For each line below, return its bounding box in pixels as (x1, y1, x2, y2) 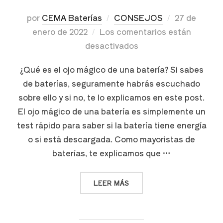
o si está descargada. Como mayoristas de (28, 132, 195, 145)
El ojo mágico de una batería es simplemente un (17, 105, 206, 117)
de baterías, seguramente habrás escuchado (23, 77, 200, 89)
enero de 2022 (32, 25, 88, 37)
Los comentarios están (99, 25, 191, 37)
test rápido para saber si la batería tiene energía (16, 118, 207, 131)
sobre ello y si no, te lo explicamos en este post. (18, 91, 205, 103)
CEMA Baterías (42, 11, 102, 23)
